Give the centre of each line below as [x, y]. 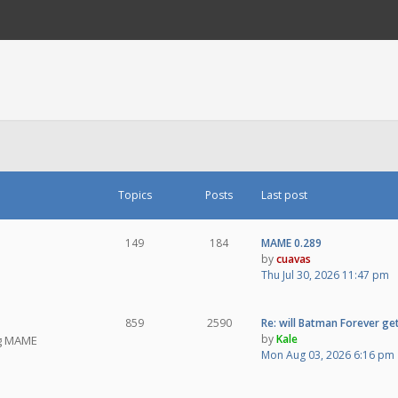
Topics [135, 195]
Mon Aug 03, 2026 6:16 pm [328, 355]
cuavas [294, 259]
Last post [284, 195]
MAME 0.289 [291, 243]
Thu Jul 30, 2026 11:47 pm [325, 275]
